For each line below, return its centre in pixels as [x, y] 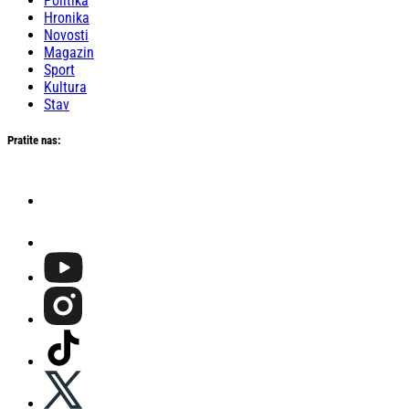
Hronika [67, 18]
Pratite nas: [34, 141]
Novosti [66, 36]
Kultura [65, 88]
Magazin [69, 53]
